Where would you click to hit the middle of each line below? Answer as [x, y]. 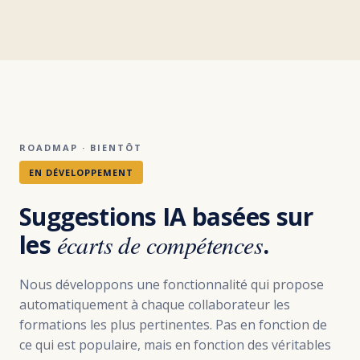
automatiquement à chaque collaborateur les [155, 304]
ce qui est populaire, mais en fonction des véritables [175, 344]
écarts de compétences [160, 244]
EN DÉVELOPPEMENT [81, 172]
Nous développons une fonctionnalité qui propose [172, 284]
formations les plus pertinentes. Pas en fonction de [173, 324]
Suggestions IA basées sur [166, 216]
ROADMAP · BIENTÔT [81, 147]
